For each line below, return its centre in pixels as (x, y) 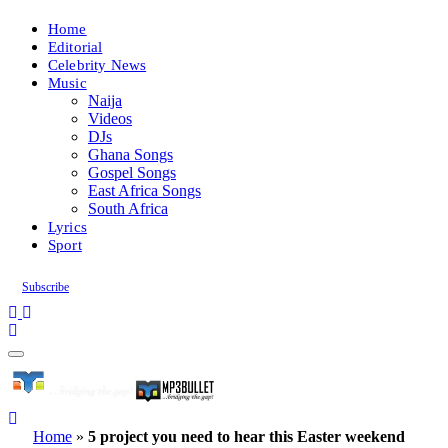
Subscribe (45, 287)
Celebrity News (97, 64)
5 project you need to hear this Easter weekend (246, 436)
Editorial (75, 46)
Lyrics (67, 226)
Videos (110, 118)
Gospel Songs (132, 172)
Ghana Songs (130, 154)
